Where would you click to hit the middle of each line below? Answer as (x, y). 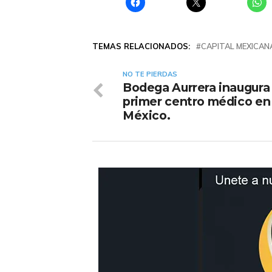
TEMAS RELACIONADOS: (141, 46)
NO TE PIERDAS (150, 74)
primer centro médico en (197, 101)
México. (147, 115)
